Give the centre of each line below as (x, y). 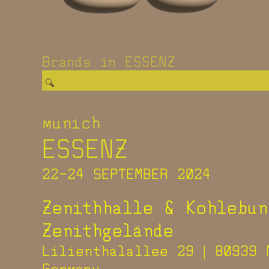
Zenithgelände (108, 230)
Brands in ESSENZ (109, 61)
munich (71, 122)
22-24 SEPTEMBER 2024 (126, 173)
